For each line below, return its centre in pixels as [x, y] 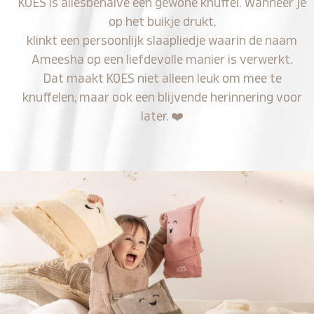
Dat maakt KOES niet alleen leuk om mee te [162, 78]
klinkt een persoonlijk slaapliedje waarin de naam [162, 41]
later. [156, 116]
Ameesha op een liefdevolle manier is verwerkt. [162, 60]
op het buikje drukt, [162, 22]
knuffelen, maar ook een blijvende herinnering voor [162, 97]
